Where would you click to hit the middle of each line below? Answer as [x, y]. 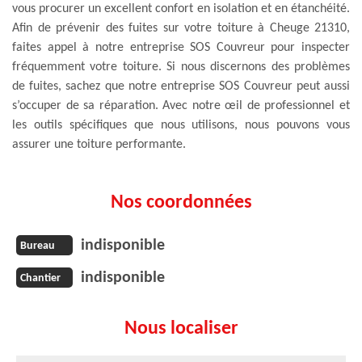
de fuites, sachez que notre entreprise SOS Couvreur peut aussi [181, 86]
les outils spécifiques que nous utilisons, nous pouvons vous [181, 125]
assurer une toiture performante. [99, 144]
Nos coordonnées [181, 202]
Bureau [38, 246]
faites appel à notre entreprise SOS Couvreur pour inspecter [181, 47]
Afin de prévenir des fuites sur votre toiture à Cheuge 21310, [181, 28]
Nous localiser [181, 328]
